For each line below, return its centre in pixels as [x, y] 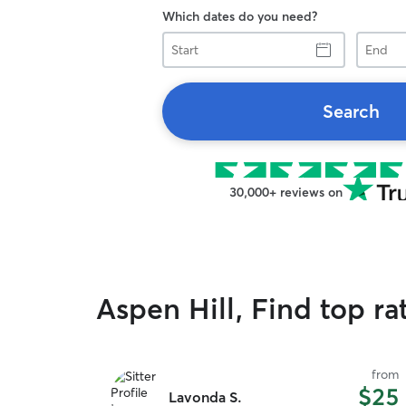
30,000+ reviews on [285, 192]
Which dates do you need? [240, 16]
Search [351, 111]
